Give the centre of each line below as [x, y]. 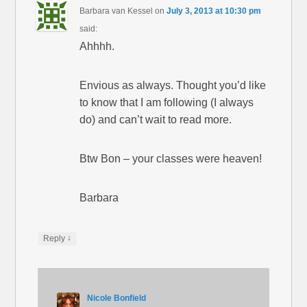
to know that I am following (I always [167, 102]
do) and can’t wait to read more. [156, 119]
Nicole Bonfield [116, 298]
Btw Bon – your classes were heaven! [171, 158]
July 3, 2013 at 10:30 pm [214, 11]
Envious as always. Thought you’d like [173, 85]
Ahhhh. [97, 46]
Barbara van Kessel [116, 11]
